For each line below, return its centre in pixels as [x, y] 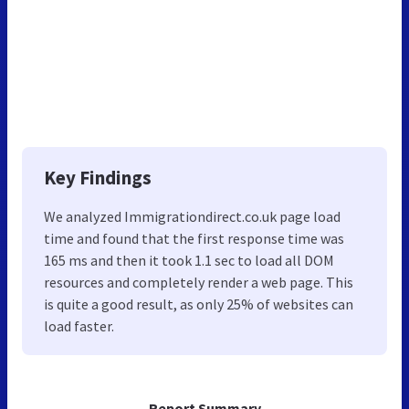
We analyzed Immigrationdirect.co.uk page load [192, 216]
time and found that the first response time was [194, 238]
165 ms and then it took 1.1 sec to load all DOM [189, 260]
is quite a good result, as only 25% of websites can [199, 304]
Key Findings [98, 177]
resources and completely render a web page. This [199, 282]
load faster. [79, 325]
